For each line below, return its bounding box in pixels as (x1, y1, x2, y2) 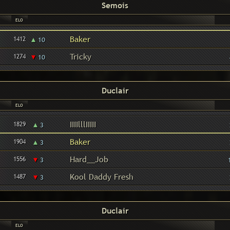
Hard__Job (69, 154, 108, 165)
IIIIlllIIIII (69, 119, 96, 130)
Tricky (69, 51, 91, 62)
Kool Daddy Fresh (69, 171, 133, 182)
